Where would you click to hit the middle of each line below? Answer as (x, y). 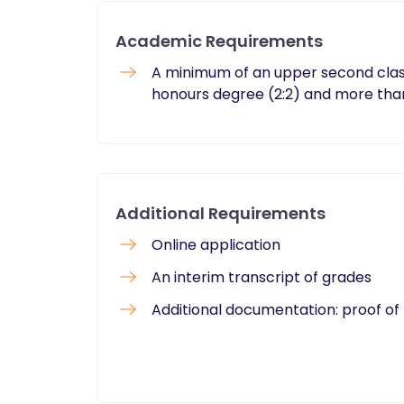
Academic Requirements (219, 41)
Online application (216, 245)
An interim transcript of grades (262, 277)
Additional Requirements (220, 213)
